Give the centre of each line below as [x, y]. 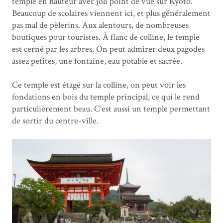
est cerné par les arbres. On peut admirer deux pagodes [108, 49]
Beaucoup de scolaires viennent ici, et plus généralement [111, 13]
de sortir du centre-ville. [55, 121]
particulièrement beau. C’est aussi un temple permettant [111, 109]
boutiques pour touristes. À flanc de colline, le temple [106, 37]
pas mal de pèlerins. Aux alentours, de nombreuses [100, 25]
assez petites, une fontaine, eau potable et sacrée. [97, 61]
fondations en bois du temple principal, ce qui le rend [106, 97]
